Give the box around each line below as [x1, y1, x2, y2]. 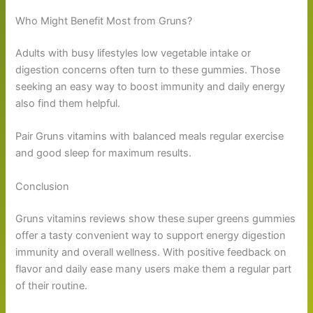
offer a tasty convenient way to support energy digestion [15, 228, 286, 242]
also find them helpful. [15, 97, 121, 110]
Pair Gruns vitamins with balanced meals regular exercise [15, 130, 284, 143]
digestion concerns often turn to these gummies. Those [15, 64, 281, 77]
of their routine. [15, 279, 88, 292]
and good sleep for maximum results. [15, 147, 192, 160]
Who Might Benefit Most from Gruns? [15, 15, 193, 28]
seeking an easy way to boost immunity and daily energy [15, 80, 286, 94]
